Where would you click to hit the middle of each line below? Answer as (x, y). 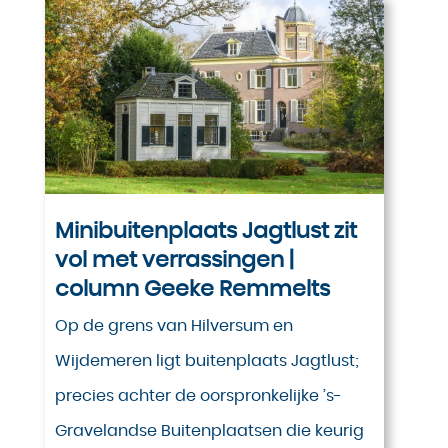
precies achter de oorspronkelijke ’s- (198, 396)
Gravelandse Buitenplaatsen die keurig (209, 431)
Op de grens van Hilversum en (173, 326)
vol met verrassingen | (174, 260)
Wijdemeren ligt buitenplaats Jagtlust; (206, 361)
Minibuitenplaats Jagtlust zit (205, 231)
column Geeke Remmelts (192, 289)
